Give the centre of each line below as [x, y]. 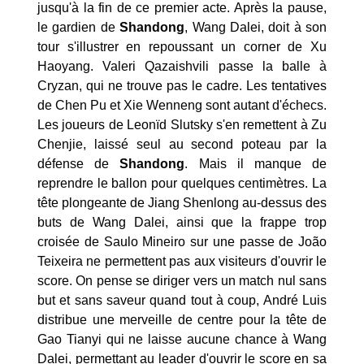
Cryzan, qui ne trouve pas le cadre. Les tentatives [182, 86]
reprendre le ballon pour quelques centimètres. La [182, 184]
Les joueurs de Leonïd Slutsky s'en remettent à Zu [182, 125]
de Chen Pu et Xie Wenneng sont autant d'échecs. [182, 106]
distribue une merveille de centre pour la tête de [182, 320]
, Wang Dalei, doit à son [256, 28]
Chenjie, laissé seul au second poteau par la [182, 145]
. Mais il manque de [256, 164]
